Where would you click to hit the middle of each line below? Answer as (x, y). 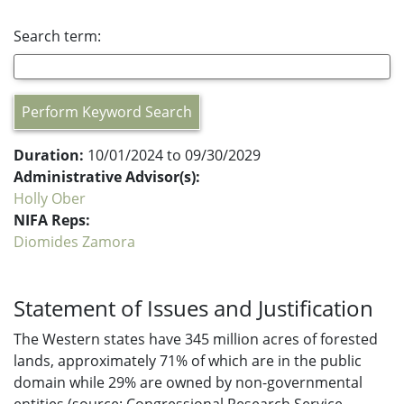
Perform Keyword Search (107, 112)
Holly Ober (50, 198)
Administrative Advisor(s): (107, 177)
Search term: (57, 36)
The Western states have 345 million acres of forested (196, 339)
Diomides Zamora (74, 242)
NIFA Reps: (52, 220)
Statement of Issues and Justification (193, 308)
